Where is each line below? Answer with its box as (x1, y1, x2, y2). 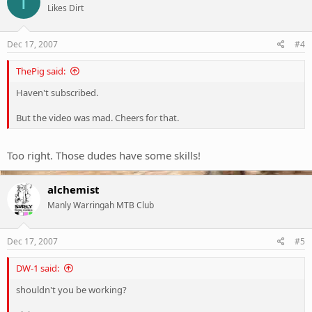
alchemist (47, 182, 100, 196)
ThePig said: (16, 64, 65, 77)
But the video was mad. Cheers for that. (16, 111, 179, 124)
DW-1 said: (16, 261, 59, 274)
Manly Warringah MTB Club (47, 199, 154, 211)
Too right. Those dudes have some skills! (7, 148, 201, 162)
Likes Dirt (47, 2, 84, 14)
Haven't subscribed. (16, 86, 98, 99)
